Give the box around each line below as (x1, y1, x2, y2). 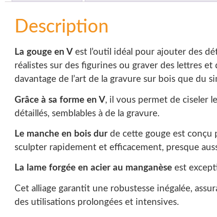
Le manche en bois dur (15, 129, 108, 139)
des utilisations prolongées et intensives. (15, 197, 179, 207)
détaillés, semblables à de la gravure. (15, 108, 159, 118)
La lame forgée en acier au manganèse (15, 163, 172, 173)
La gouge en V (15, 47, 73, 57)
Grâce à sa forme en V (15, 95, 105, 105)
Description (15, 17, 108, 36)
